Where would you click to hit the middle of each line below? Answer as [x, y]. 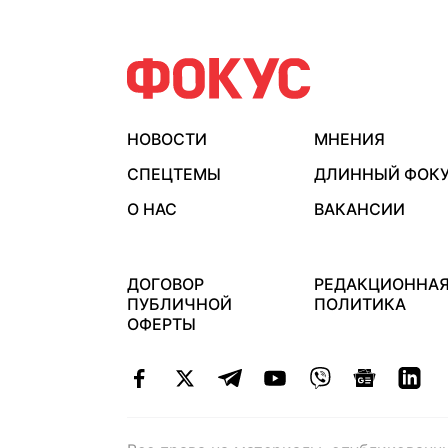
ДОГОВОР [165, 284]
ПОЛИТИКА [359, 304]
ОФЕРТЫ [161, 324]
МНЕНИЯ [349, 139]
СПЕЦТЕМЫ [174, 174]
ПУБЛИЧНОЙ [179, 304]
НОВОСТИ [167, 139]
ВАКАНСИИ [359, 209]
